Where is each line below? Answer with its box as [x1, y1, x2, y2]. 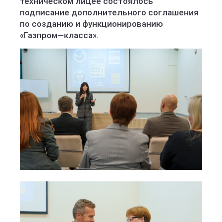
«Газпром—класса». [20, 30, 101, 40]
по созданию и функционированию [20, 19, 163, 29]
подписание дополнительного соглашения [20, 7, 199, 17]
